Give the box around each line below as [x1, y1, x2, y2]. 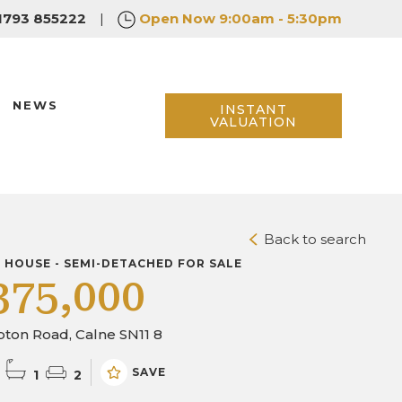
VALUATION [209, 113, 297, 130]
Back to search [260, 231, 366, 248]
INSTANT [219, 100, 287, 118]
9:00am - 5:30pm [218, 10, 342, 27]
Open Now [138, 10, 215, 27]
